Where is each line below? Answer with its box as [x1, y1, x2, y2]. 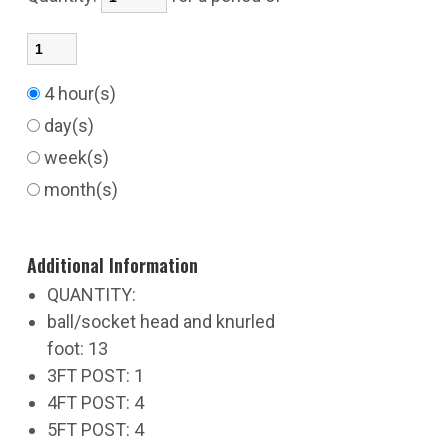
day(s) [39, 115, 102, 136]
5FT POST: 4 [46, 419, 144, 440]
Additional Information [26, 252, 198, 278]
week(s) [39, 147, 117, 168]
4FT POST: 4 [46, 392, 144, 413]
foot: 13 [46, 338, 108, 359]
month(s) [39, 179, 126, 200]
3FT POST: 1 [46, 365, 144, 386]
